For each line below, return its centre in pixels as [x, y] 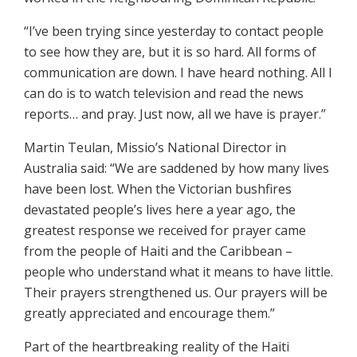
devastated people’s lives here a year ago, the [160, 209]
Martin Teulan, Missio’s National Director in [155, 147]
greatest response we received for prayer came [165, 230]
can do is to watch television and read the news [164, 93]
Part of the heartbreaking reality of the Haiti [157, 346]
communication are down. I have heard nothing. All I [178, 72]
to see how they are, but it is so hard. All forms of [170, 51]
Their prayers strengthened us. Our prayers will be [176, 292]
